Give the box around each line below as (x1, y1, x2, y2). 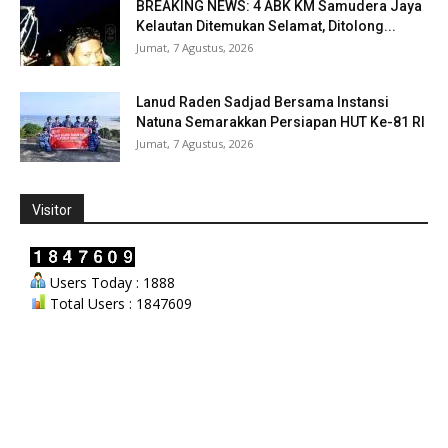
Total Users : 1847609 (46, 294, 192, 314)
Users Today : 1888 (46, 273, 175, 293)
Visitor (32, 202, 72, 219)
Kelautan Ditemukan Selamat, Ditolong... (136, 18, 396, 35)
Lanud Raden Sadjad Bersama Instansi (136, 94, 389, 111)
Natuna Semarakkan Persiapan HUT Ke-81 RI (136, 114, 425, 131)
